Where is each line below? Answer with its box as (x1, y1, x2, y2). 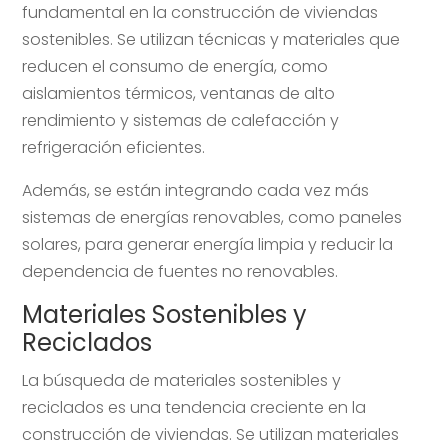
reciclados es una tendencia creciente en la (22, 395, 367, 419)
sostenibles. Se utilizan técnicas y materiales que (22, 27, 401, 51)
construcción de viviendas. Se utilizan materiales (22, 422, 400, 446)
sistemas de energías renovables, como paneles (22, 205, 403, 229)
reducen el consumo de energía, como (22, 54, 329, 78)
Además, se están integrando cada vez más (22, 178, 370, 202)
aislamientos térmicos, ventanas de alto (22, 81, 336, 105)
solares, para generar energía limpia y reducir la (22, 232, 394, 256)
